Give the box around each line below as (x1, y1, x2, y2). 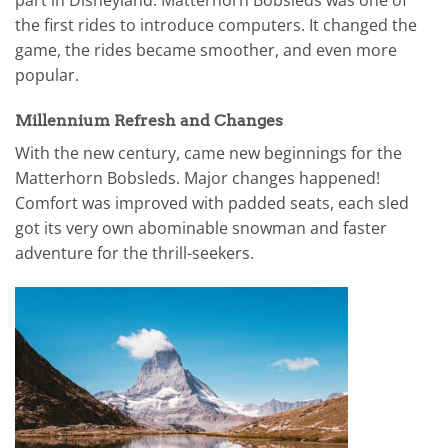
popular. (15, 63, 79, 86)
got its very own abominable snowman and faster (15, 217, 387, 240)
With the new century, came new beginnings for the (15, 142, 402, 165)
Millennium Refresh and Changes (15, 111, 283, 131)
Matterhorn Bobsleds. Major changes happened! (15, 167, 380, 190)
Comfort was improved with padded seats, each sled (15, 192, 409, 215)
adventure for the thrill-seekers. (15, 242, 254, 265)
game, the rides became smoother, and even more (15, 38, 397, 61)
